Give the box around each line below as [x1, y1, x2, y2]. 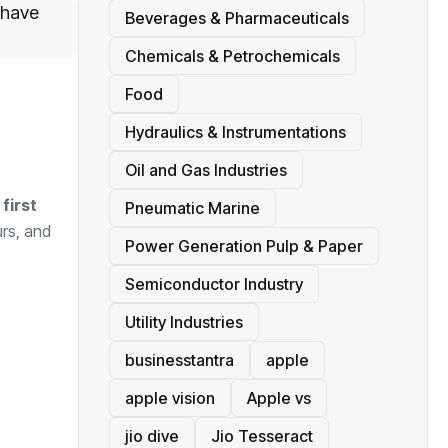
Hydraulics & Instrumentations [125, 122, 346, 143]
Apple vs [247, 388, 311, 409]
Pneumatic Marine [125, 198, 260, 219]
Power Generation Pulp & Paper [125, 236, 363, 257]
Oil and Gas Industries [125, 160, 287, 181]
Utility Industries [125, 312, 243, 333]
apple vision [125, 388, 215, 409]
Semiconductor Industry [125, 274, 303, 295]
